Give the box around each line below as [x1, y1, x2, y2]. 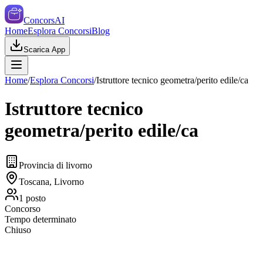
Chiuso [5, 224, 31, 235]
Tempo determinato [5, 214, 76, 224]
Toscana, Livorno [19, 176, 84, 187]
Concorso [5, 203, 41, 214]
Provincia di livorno [19, 160, 92, 170]
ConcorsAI [23, 15, 65, 25]
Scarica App [23, 45, 65, 54]
